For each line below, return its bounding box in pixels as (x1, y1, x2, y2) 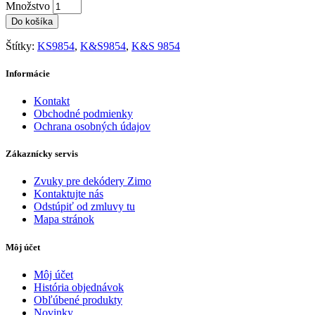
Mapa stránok (34, 213, 94, 226)
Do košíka (11, 15, 53, 27)
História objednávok (34, 281, 124, 293)
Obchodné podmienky (34, 108, 133, 120)
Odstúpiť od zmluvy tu (34, 200, 135, 213)
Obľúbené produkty (34, 293, 122, 306)
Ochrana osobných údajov (34, 120, 150, 133)
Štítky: (6, 39, 37, 52)
